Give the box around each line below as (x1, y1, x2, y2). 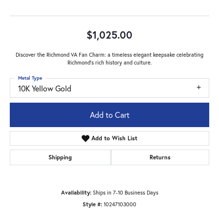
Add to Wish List (91, 134, 138, 142)
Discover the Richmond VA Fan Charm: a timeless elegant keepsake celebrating (16, 50, 203, 58)
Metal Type (18, 74, 42, 81)
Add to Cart (89, 109, 130, 120)
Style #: (83, 200, 102, 208)
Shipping (48, 153, 72, 161)
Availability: (61, 189, 91, 197)
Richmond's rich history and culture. (67, 58, 152, 66)
